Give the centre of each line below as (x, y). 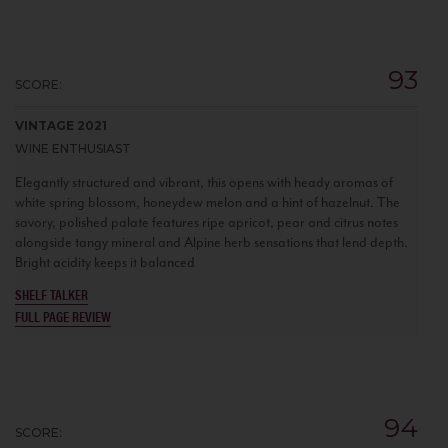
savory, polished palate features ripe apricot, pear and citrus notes (206, 222)
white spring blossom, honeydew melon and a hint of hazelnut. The (207, 202)
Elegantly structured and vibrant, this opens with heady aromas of (204, 182)
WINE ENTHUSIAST (73, 148)
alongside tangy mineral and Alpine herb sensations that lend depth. (211, 242)
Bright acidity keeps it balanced (105, 262)
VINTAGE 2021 (61, 125)
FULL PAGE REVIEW (63, 315)
